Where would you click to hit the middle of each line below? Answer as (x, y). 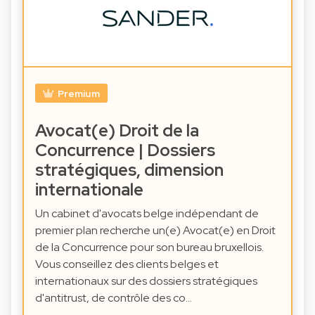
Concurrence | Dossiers (125, 150)
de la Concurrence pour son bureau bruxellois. (149, 247)
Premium (78, 93)
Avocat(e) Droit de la (117, 130)
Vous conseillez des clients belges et (127, 264)
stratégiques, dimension (129, 169)
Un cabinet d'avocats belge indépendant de (147, 213)
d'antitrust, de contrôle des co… (114, 297)
